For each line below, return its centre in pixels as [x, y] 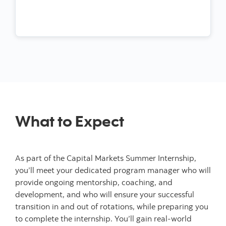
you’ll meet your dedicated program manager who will [113, 170]
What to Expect [70, 121]
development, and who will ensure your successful [105, 194]
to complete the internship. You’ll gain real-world [103, 219]
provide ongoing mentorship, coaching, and [94, 182]
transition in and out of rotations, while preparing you [112, 207]
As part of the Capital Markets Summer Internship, [106, 158]
